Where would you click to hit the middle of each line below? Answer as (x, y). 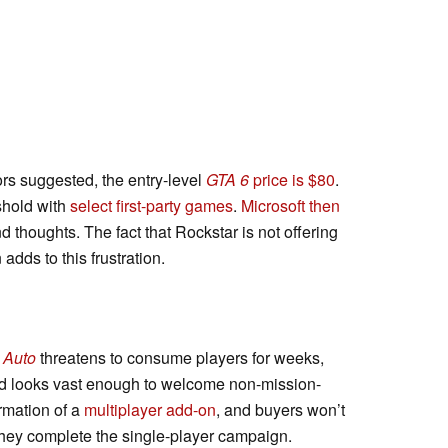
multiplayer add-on (150, 409)
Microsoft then (290, 205)
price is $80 (292, 179)
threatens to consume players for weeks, (180, 357)
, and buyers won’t (280, 409)
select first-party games (151, 205)
